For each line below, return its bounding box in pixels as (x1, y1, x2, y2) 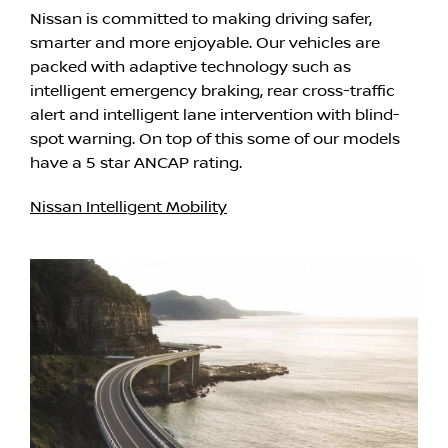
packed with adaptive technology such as (30, 58, 351, 77)
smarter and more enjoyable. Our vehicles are (30, 34, 380, 53)
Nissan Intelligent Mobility (30, 198, 227, 217)
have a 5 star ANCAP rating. (30, 154, 242, 173)
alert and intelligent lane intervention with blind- (30, 106, 400, 125)
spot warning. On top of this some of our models (30, 130, 400, 149)
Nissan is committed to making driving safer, (30, 10, 372, 29)
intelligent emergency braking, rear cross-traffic (30, 82, 395, 101)
